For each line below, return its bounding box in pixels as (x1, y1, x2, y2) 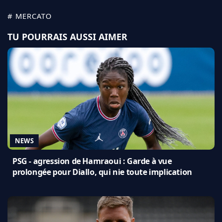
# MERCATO (7, 11, 52, 21)
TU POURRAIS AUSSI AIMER (7, 31, 127, 43)
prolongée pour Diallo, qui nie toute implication (12, 166, 192, 178)
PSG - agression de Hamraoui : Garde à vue (12, 156, 172, 167)
